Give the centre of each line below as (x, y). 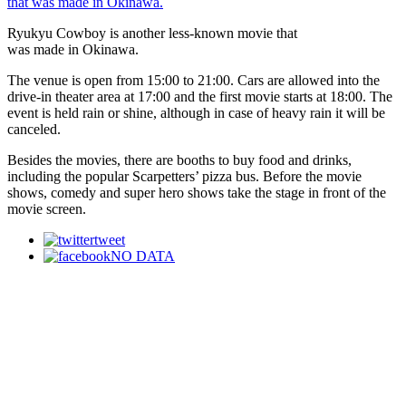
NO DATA (143, 256)
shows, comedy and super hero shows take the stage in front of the (197, 192)
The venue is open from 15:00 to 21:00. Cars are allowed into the (193, 80)
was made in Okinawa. (73, 49)
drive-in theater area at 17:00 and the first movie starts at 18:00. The (200, 96)
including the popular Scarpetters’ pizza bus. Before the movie (184, 176)
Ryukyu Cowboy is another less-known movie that (152, 33)
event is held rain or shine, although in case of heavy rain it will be (196, 112)
